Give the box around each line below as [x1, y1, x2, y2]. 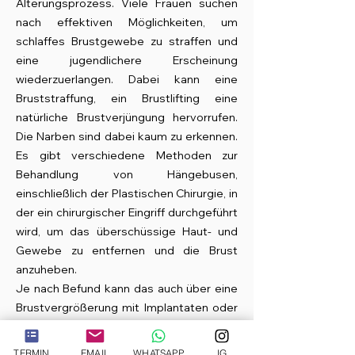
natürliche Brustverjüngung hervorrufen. [16, 110, 238, 124]
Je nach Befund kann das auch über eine [16, 281, 238, 296]
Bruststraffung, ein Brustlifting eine [16, 91, 238, 105]
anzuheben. [16, 262, 77, 277]
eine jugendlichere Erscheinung [16, 53, 238, 67]
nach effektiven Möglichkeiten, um [16, 15, 238, 29]
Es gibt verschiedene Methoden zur [16, 148, 238, 162]
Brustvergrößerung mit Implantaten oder [16, 300, 238, 315]
